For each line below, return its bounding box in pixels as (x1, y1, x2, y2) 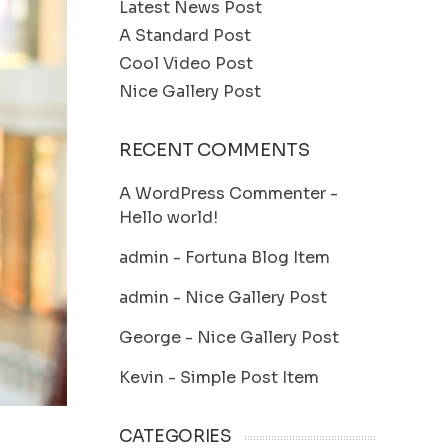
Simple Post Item (180, 367, 319, 388)
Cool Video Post (119, 53, 253, 74)
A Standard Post (119, 25, 251, 46)
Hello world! (119, 207, 218, 228)
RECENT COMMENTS (119, 139, 310, 161)
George (119, 327, 181, 348)
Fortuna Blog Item (185, 247, 330, 268)
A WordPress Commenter (119, 183, 326, 204)
